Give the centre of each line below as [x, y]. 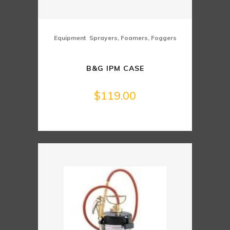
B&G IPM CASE [115, 69]
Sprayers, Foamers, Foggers [133, 38]
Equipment [70, 38]
